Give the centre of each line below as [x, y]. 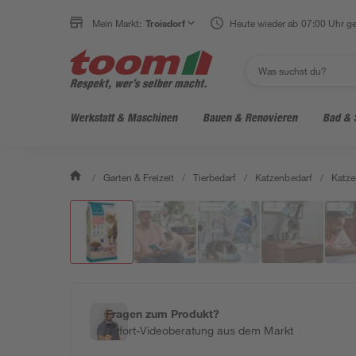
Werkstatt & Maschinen [124, 117]
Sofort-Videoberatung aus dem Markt [199, 330]
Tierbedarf [215, 177]
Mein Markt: [117, 23]
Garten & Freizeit [139, 177]
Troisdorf [166, 23]
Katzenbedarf [284, 177]
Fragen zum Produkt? [163, 313]
